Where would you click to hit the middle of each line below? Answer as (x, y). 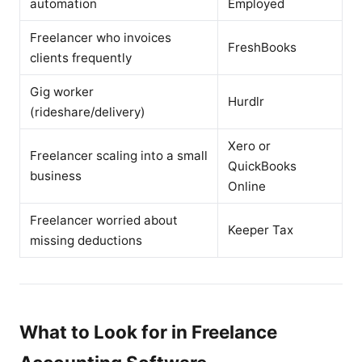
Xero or (249, 145)
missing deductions (86, 240)
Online (247, 186)
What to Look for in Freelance (148, 331)
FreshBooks (262, 47)
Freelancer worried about (104, 220)
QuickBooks (262, 166)
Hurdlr (246, 101)
